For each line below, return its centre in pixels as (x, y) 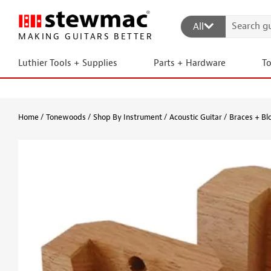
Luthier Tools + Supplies (68, 63)
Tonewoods (66, 117)
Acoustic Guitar (196, 117)
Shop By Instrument (128, 117)
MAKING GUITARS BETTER (85, 37)
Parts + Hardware (189, 63)
